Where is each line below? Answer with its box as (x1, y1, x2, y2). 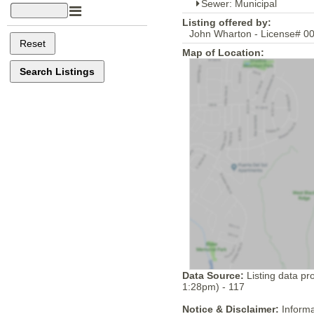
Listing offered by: (182, 17, 271, 29)
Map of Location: (182, 47, 264, 59)
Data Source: (182, 270, 244, 282)
